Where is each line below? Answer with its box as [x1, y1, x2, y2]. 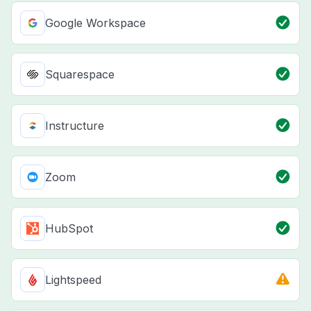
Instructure [45, 118, 104, 133]
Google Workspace [45, 15, 146, 30]
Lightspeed [45, 272, 101, 287]
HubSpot [45, 221, 93, 235]
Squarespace [45, 67, 115, 81]
